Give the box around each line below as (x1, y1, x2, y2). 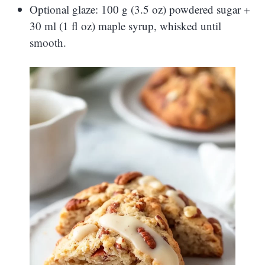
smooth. (30, 35, 66, 50)
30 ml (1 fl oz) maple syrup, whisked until (30, 18, 221, 34)
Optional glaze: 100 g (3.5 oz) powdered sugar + (30, 2, 250, 17)
